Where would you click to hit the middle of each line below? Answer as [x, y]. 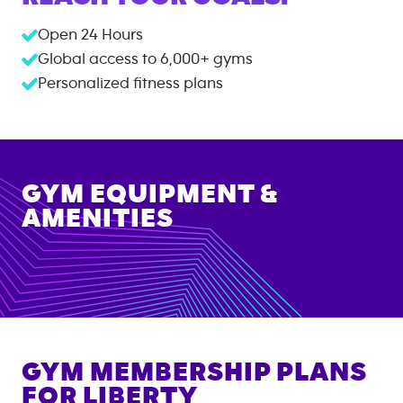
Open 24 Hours [90, 35]
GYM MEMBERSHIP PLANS [194, 372]
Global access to [97, 59]
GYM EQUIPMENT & [149, 194]
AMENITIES [98, 219]
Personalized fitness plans [130, 84]
